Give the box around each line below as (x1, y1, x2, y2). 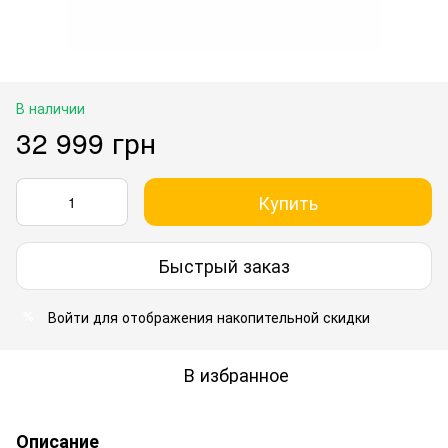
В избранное (183, 360, 289, 387)
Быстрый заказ (158, 252, 290, 279)
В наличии (16, 97, 85, 118)
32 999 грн (16, 121, 156, 162)
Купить (258, 188, 318, 215)
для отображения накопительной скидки (89, 306, 370, 327)
